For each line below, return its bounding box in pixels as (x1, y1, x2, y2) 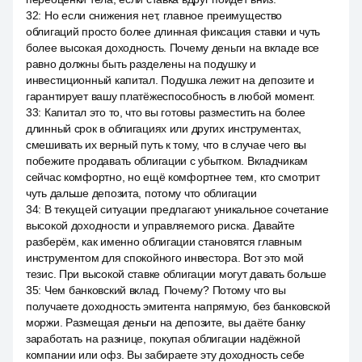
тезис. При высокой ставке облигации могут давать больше (26, 267, 326, 280)
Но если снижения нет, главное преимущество (44, 9, 283, 22)
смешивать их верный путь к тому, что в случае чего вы (26, 138, 307, 151)
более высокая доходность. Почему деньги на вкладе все (26, 41, 320, 54)
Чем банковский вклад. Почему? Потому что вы (44, 284, 286, 297)
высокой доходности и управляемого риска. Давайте (26, 219, 295, 232)
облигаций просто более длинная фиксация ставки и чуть (26, 25, 321, 38)
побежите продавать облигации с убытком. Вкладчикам (26, 154, 309, 167)
